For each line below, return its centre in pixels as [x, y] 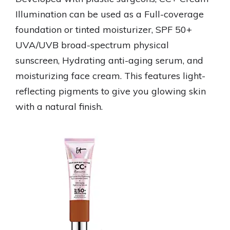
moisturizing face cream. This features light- [110, 76]
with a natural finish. [59, 107]
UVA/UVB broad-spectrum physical [92, 45]
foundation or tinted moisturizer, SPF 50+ [104, 30]
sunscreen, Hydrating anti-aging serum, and [109, 60]
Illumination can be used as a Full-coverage [110, 14]
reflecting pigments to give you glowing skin [111, 91]
